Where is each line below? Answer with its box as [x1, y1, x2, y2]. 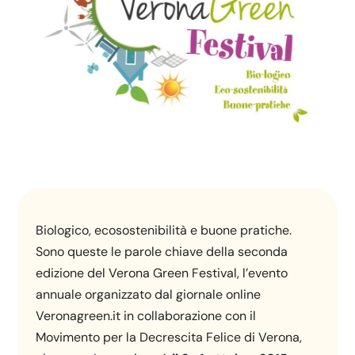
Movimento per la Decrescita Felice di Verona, [36, 329, 303, 346]
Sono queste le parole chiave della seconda [36, 243, 288, 261]
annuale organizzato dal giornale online [36, 286, 261, 303]
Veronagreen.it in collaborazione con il [36, 307, 257, 325]
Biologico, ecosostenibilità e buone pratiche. [36, 222, 292, 239]
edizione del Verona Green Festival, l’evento [36, 265, 288, 282]
